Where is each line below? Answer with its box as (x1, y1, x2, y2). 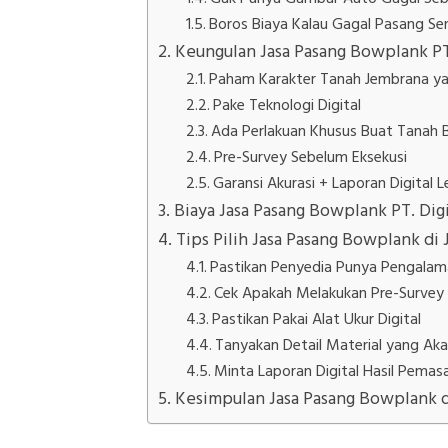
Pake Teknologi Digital (213, 93, 362, 116)
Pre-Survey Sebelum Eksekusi (214, 145, 408, 168)
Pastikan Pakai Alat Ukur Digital (212, 307, 422, 330)
